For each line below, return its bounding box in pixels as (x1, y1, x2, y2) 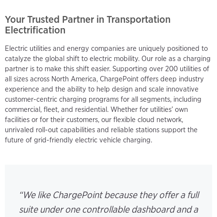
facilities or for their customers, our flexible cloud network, (5, 115, 183, 124)
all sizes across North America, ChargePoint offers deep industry (5, 74, 204, 83)
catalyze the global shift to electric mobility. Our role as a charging (5, 54, 211, 63)
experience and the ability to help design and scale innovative (5, 84, 199, 93)
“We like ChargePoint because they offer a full (18, 189, 199, 201)
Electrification (5, 24, 65, 36)
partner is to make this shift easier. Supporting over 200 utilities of (5, 64, 209, 73)
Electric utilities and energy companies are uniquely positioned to (5, 44, 208, 53)
